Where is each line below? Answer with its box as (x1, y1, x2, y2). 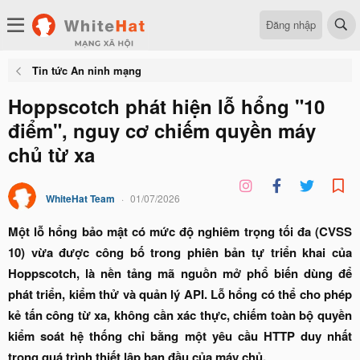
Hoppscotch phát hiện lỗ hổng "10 (8, 92, 325, 120)
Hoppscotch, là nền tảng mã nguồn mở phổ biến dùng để (8, 264, 352, 282)
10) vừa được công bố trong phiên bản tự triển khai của (8, 243, 352, 261)
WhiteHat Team (46, 191, 115, 206)
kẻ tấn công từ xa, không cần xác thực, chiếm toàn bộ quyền (8, 306, 352, 324)
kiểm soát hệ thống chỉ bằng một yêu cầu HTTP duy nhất (8, 327, 352, 345)
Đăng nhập (266, 16, 316, 32)
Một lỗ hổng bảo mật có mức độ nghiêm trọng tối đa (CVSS (8, 223, 352, 240)
